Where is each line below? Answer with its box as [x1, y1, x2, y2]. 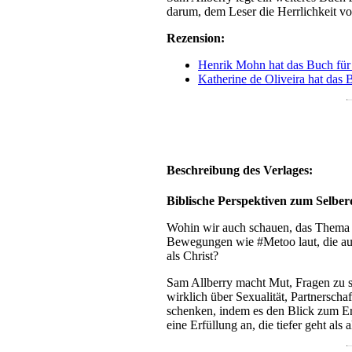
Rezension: [167, 31, 225, 46]
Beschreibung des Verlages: [167, 163, 313, 177]
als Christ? [167, 248, 218, 262]
